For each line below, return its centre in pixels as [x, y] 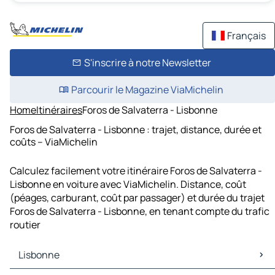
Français [246, 36]
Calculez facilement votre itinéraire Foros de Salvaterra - [136, 171]
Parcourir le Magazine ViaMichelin [147, 90]
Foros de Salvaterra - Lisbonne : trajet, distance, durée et [136, 129]
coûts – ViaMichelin [54, 141]
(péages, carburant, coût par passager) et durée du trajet [137, 198]
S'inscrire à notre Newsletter [147, 63]
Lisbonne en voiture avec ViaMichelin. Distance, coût [128, 184]
